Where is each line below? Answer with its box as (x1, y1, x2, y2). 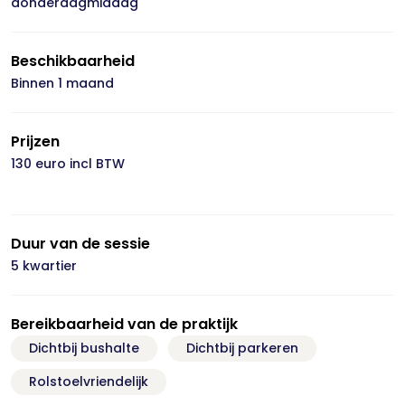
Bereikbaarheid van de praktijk (11, 314, 238, 334)
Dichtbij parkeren (186, 339, 298, 357)
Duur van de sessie (11, 233, 150, 254)
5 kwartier (11, 257, 77, 275)
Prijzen (11, 131, 60, 152)
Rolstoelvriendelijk (29, 372, 148, 391)
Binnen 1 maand (11, 74, 114, 92)
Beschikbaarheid (11, 51, 135, 71)
